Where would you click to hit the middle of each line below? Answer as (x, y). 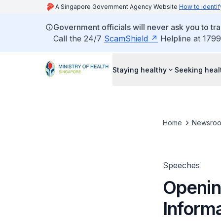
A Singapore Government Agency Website (117, 7)
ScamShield (126, 38)
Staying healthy (140, 70)
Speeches (181, 165)
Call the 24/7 (79, 38)
